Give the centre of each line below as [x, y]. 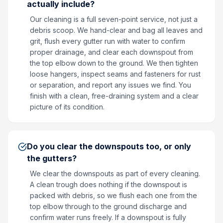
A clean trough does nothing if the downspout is [109, 184]
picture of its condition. [67, 107]
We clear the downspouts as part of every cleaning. [115, 173]
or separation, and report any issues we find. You [111, 85]
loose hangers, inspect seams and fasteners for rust [115, 74]
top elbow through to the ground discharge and [108, 206]
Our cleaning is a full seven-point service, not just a [114, 19]
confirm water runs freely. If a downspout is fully [108, 217]
